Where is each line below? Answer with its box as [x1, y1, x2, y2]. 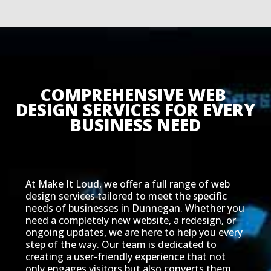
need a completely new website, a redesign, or [25, 214, 236, 227]
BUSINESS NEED [70, 113, 201, 137]
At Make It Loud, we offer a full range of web [25, 177, 230, 191]
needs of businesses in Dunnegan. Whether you [25, 201, 244, 215]
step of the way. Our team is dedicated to [25, 238, 217, 252]
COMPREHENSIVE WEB [41, 83, 226, 106]
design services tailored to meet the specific [25, 189, 227, 203]
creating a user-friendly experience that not [25, 250, 226, 264]
